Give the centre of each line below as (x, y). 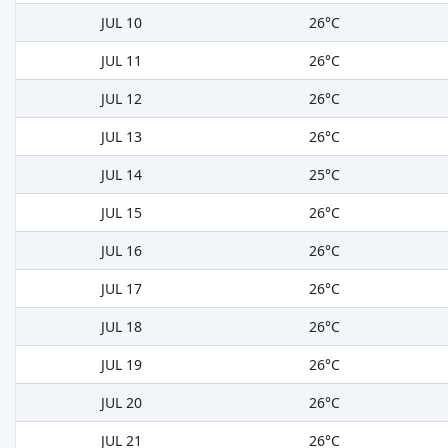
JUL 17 (121, 289)
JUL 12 (121, 99)
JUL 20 (121, 403)
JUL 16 (121, 251)
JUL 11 (121, 61)
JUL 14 (121, 175)
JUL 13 (121, 137)
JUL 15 (121, 213)
